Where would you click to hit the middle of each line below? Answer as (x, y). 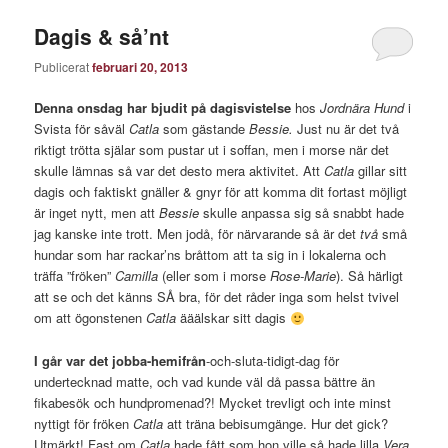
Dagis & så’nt (102, 35)
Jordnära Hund (362, 108)
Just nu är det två (348, 129)
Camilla (139, 276)
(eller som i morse (214, 276)
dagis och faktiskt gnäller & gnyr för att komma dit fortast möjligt (221, 192)
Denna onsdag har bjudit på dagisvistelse (165, 108)
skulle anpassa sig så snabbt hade (302, 213)
